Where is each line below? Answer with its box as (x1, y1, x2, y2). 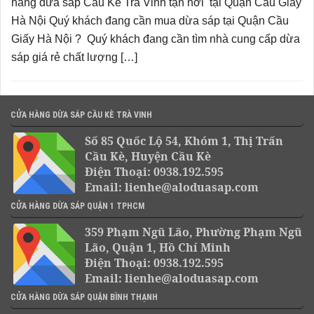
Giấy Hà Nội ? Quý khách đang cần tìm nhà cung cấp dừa (11, 33, 300, 46)
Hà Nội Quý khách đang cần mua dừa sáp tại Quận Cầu (11, 15, 289, 27)
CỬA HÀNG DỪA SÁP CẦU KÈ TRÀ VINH (11, 110, 152, 121)
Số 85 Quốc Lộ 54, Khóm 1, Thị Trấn (85, 133, 283, 149)
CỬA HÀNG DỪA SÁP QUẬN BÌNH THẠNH (11, 292, 158, 303)
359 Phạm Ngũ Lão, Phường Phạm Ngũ (85, 224, 302, 240)
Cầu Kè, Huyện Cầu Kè (85, 149, 211, 165)
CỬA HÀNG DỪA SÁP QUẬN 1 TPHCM (11, 201, 144, 212)
